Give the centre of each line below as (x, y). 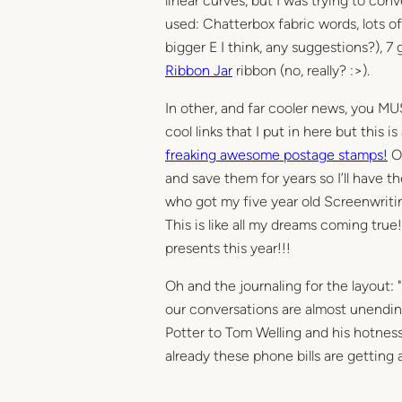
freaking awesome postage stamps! (276, 154)
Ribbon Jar (199, 70)
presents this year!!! (228, 248)
